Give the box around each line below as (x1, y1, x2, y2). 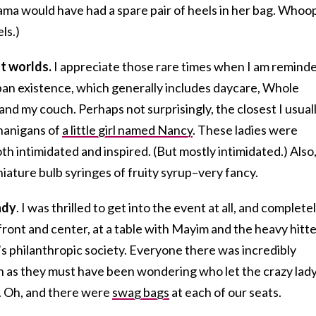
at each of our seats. (169, 284, 281, 300)
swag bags (112, 284, 169, 300)
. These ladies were (193, 121, 298, 138)
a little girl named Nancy (62, 121, 193, 138)
